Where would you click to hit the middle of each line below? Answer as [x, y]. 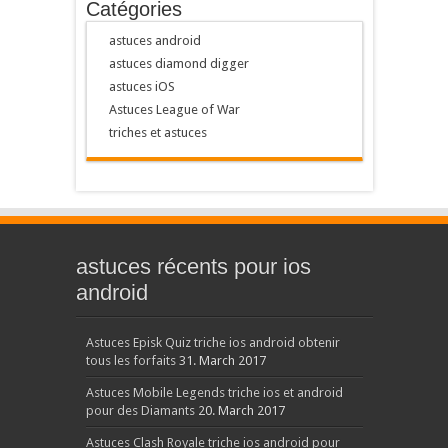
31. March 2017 [222, 360]
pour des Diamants [140, 410]
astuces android [154, 40]
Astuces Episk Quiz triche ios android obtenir [212, 342]
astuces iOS [141, 86]
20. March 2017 [241, 410]
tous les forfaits [130, 360]
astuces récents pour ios [193, 266]
